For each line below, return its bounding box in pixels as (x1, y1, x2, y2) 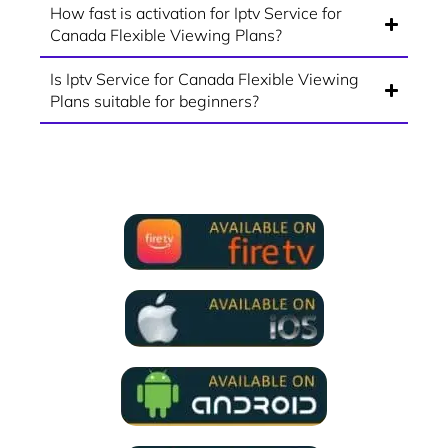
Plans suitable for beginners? (50, 91, 259, 112)
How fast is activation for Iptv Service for (50, 3, 342, 24)
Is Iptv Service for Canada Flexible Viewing (50, 69, 359, 90)
